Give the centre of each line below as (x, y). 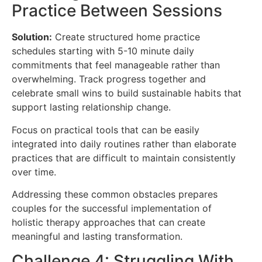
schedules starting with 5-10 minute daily (103, 51)
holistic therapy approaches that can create (108, 223)
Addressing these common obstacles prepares (115, 194)
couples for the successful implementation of (112, 208)
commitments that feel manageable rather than (116, 65)
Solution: (32, 37)
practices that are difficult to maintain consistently (124, 158)
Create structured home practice (126, 37)
